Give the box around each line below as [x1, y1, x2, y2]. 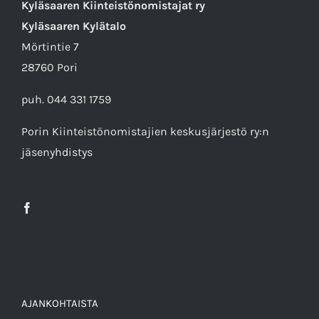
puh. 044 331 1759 [21, 93, 111, 107]
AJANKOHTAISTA [21, 297, 98, 310]
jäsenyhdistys [21, 145, 93, 159]
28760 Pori [21, 61, 78, 75]
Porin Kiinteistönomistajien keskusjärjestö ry [21, 125, 259, 139]
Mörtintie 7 [21, 40, 79, 54]
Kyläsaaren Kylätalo [21, 19, 126, 33]
